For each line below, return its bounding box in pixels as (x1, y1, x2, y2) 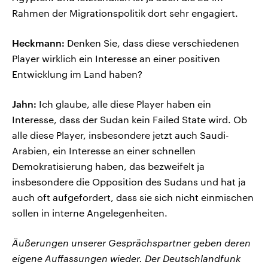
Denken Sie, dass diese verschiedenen (65, 36, 239, 48)
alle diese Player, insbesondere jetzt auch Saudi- (12, 129, 229, 141)
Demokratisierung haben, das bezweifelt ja (12, 160, 205, 172)
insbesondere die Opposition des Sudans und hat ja (12, 175, 246, 187)
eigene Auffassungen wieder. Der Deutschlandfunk (12, 252, 240, 264)
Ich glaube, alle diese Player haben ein (36, 98, 211, 109)
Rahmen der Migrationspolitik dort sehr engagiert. (12, 7, 238, 19)
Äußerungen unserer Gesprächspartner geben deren (12, 236, 251, 248)
